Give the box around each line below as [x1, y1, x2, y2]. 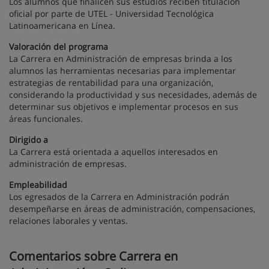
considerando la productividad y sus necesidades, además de [9, 89, 257, 101]
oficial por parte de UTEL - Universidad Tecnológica [9, 8, 214, 20]
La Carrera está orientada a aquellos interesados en [9, 146, 218, 158]
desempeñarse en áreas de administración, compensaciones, [9, 203, 255, 215]
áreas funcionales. [9, 113, 83, 125]
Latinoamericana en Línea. [9, 20, 115, 32]
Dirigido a [9, 134, 48, 146]
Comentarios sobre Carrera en [9, 248, 178, 265]
